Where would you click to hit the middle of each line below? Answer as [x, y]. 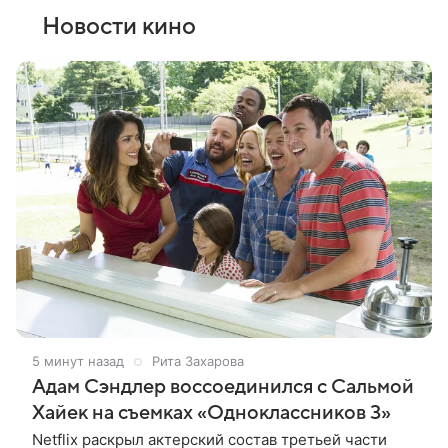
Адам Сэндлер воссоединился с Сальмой [223, 387]
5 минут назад [78, 361]
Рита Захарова [198, 361]
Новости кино [119, 27]
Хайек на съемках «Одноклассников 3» [211, 413]
